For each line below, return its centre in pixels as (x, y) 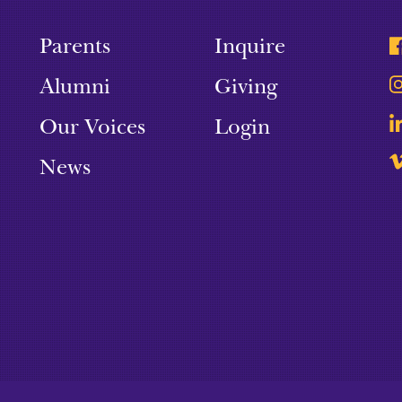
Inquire (249, 47)
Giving (245, 87)
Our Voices (92, 127)
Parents (74, 47)
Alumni (74, 87)
